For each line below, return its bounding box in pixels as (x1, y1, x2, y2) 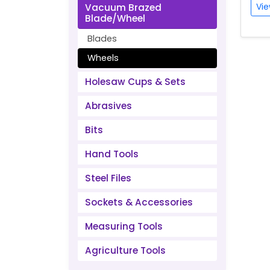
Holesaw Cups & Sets (85, 75, 186, 88)
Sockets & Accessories (85, 196, 193, 209)
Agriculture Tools (85, 244, 166, 257)
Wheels (87, 52, 119, 64)
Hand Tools (85, 148, 139, 160)
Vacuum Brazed (85, 1, 162, 14)
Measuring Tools (85, 220, 163, 233)
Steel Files (85, 172, 131, 184)
